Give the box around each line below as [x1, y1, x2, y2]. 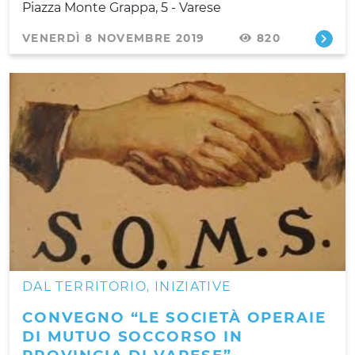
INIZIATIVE [154, 278, 232, 294]
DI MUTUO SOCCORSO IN [22, 326, 243, 345]
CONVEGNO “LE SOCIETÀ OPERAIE [22, 307, 326, 326]
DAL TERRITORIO [22, 278, 147, 294]
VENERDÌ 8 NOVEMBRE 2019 [22, 31, 205, 44]
